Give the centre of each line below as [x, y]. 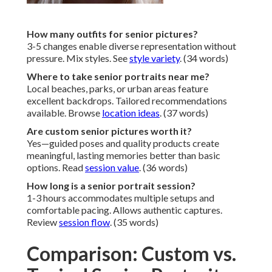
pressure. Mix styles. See [78, 58]
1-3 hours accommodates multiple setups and [121, 198]
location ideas [131, 113]
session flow [84, 222]
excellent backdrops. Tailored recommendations [127, 101]
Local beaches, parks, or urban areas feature [117, 89]
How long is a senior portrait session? [111, 186]
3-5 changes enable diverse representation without [131, 46]
